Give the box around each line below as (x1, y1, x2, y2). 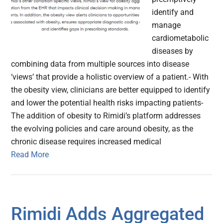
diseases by (152, 46, 194, 56)
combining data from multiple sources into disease (11, 59, 190, 69)
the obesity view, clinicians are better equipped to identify (11, 85, 211, 95)
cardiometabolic (152, 33, 209, 43)
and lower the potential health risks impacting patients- (11, 98, 204, 108)
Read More (11, 150, 49, 160)
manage (152, 20, 181, 30)
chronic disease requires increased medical (11, 137, 162, 147)
